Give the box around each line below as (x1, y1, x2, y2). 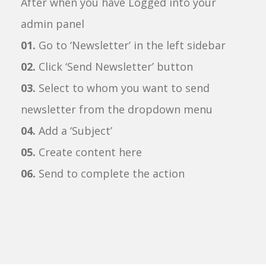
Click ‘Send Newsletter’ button (36, 59, 193, 74)
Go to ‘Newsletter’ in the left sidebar (36, 38, 226, 52)
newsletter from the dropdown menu (21, 102, 213, 116)
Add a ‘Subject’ (36, 123, 112, 138)
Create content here (36, 145, 142, 159)
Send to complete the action (36, 166, 185, 180)
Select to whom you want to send (36, 81, 210, 95)
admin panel (21, 17, 84, 31)
